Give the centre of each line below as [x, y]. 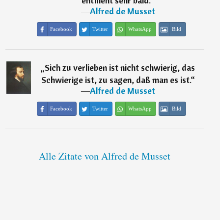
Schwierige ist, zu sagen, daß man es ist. [116, 80]
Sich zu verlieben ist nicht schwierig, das [120, 68]
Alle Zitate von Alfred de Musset [105, 156]
